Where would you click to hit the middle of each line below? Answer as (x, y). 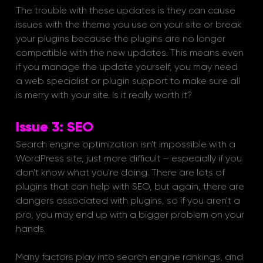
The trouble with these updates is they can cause (127, 11)
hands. (32, 229)
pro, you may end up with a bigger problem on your (131, 215)
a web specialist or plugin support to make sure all (129, 81)
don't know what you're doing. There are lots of (121, 173)
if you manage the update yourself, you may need (128, 67)
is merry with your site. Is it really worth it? (104, 95)
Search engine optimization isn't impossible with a (127, 144)
